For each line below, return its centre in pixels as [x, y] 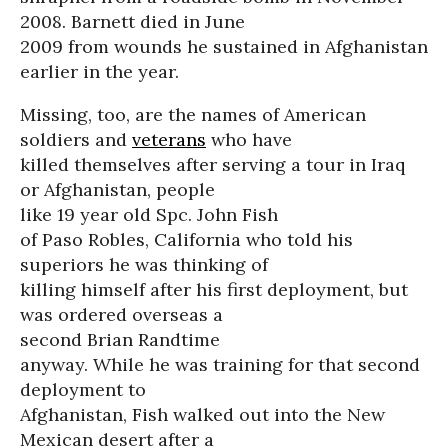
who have [249, 139]
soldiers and [76, 139]
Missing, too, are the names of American [193, 114]
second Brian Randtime [120, 339]
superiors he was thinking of [144, 264]
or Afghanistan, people [117, 189]
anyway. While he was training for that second [220, 364]
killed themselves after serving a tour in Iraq [212, 164]
